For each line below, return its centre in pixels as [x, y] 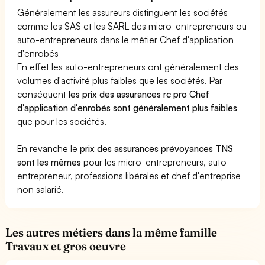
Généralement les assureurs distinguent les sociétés [123, 12]
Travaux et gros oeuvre [66, 246]
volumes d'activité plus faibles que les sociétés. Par [120, 80]
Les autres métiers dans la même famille [112, 232]
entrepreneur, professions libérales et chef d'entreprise [129, 175]
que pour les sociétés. [62, 121]
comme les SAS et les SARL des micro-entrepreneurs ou [132, 26]
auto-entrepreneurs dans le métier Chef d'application [126, 39]
